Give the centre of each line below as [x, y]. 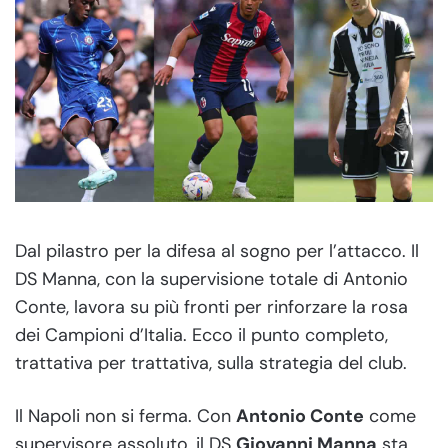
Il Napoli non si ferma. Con [125, 415]
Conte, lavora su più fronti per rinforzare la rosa [211, 306]
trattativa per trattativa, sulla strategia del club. [211, 362]
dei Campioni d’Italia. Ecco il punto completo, [201, 334]
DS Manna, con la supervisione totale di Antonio [211, 278]
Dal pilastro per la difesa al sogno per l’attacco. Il [217, 250]
